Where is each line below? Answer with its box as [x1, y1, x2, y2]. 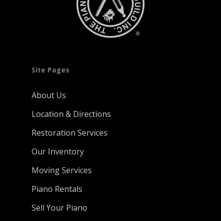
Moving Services [32, 165, 92, 176]
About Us [32, 90, 66, 101]
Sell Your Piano [32, 202, 87, 214]
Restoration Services [32, 127, 108, 139]
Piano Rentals [32, 184, 82, 195]
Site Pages [32, 65, 70, 75]
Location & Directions [32, 109, 111, 120]
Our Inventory [32, 146, 84, 157]
